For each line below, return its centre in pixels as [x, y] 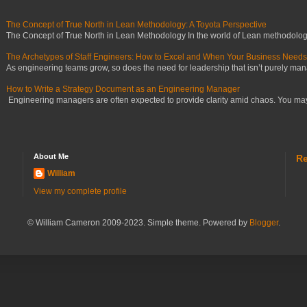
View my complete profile [80, 191]
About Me [51, 156]
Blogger [263, 222]
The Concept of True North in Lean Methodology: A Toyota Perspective [136, 24]
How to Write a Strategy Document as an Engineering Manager [123, 89]
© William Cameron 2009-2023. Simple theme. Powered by [138, 222]
